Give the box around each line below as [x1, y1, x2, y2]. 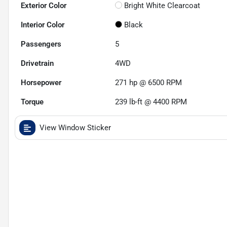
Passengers [21, 40, 61, 49]
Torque [21, 97, 44, 107]
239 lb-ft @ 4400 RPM [115, 97, 187, 107]
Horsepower [21, 78, 61, 88]
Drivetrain [21, 59, 54, 68]
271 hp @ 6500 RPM [115, 78, 182, 88]
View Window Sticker [40, 123, 111, 133]
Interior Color [21, 20, 64, 30]
